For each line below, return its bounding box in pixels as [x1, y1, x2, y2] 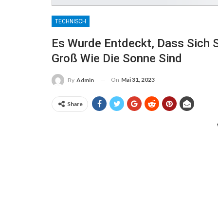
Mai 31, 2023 [121, 75, 155, 83]
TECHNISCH [55, 18, 86, 25]
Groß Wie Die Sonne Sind [52, 51, 182, 65]
